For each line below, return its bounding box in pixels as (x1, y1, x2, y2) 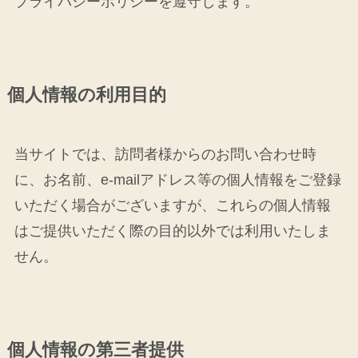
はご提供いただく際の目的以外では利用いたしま (14, 223, 331, 240)
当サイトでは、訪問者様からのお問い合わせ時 (14, 146, 316, 163)
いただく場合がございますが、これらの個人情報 (14, 197, 331, 214)
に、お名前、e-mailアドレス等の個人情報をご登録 (14, 172, 341, 189)
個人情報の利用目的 (6, 86, 166, 105)
